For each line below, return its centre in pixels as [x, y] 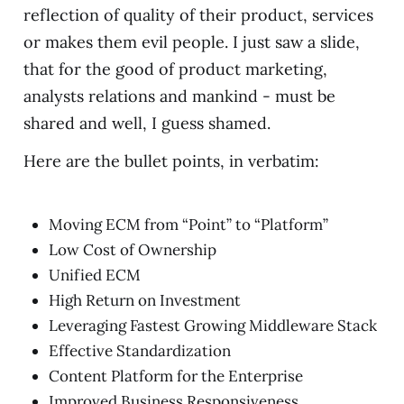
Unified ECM [94, 275]
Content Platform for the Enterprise [175, 376]
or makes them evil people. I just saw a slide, [191, 42]
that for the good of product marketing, [175, 69]
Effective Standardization [139, 351]
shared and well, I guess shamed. [147, 124]
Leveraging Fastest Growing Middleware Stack [212, 326]
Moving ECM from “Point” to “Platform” [188, 225]
